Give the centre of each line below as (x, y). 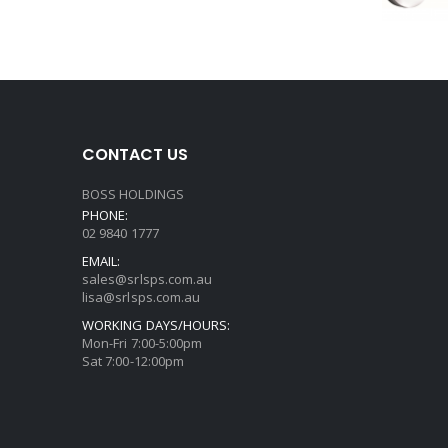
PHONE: (105, 282)
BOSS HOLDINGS (133, 261)
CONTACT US (135, 222)
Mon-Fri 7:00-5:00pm (142, 410)
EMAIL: (101, 328)
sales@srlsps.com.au (147, 346)
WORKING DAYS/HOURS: (156, 392)
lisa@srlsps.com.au (141, 364)
